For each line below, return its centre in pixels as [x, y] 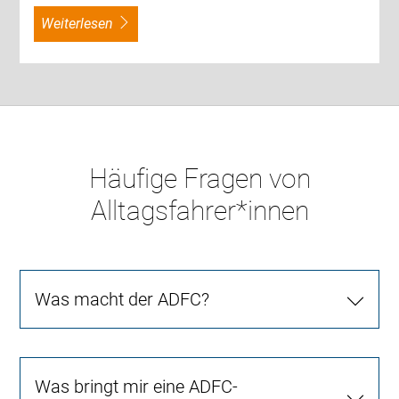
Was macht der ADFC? [122, 300]
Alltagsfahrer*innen [199, 211]
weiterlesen [84, 24]
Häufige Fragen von [199, 179]
